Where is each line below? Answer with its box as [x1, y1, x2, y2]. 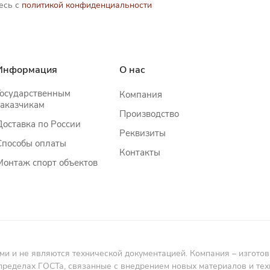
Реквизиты [119, 127, 166, 139]
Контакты [119, 146, 160, 159]
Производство [119, 108, 179, 120]
